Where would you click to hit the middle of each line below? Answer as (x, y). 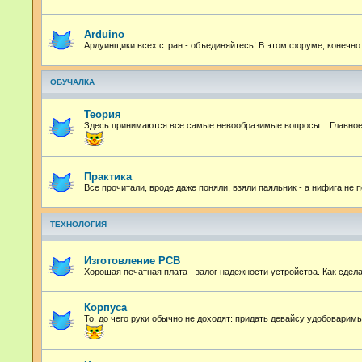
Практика (108, 177)
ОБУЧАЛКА (72, 82)
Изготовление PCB (132, 261)
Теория (103, 114)
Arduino (104, 35)
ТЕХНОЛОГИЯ (78, 224)
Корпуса (105, 307)
